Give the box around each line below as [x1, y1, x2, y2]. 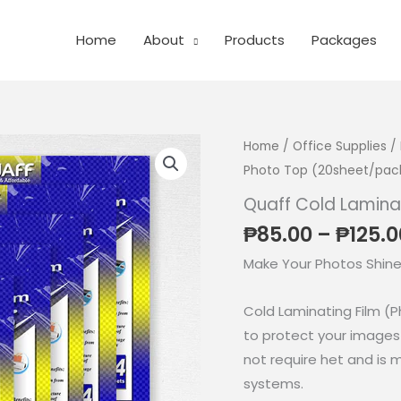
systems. [243, 374, 303, 394]
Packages [311, 30, 377, 49]
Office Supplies [293, 138, 387, 155]
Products [224, 30, 285, 49]
